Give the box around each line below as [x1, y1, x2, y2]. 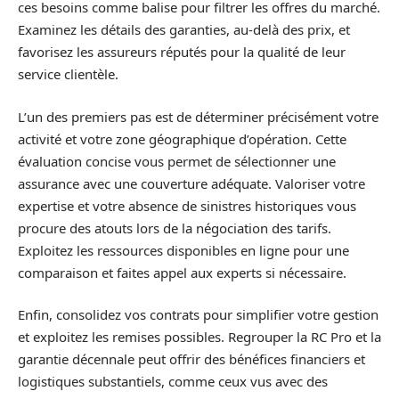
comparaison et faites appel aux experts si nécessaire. [18, 263, 346, 281]
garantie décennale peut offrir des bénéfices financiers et [18, 350, 365, 369]
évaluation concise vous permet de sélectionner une [18, 151, 336, 170]
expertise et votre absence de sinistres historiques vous [18, 196, 356, 215]
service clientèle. [18, 65, 118, 84]
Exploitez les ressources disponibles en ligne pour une [18, 240, 349, 259]
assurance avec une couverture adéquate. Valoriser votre [18, 174, 365, 192]
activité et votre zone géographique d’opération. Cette [18, 129, 346, 148]
